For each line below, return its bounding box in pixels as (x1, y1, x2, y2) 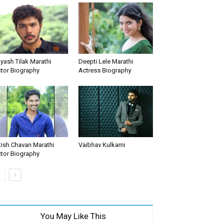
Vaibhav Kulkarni (78, 141, 125, 149)
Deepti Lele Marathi (78, 57, 133, 65)
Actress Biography (78, 66, 131, 74)
